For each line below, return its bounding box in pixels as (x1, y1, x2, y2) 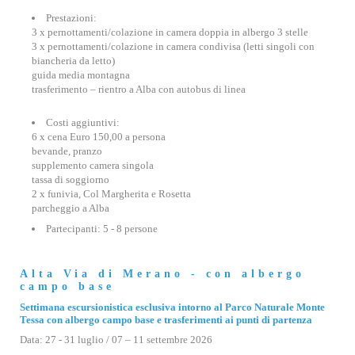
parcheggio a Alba (32, 202, 109, 214)
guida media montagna (32, 69, 130, 81)
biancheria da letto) (32, 55, 115, 67)
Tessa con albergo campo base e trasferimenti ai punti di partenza (20, 314, 312, 326)
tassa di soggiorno (32, 174, 109, 185)
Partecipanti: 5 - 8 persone (46, 223, 158, 235)
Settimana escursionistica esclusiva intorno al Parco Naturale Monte (20, 301, 325, 313)
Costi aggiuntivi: (46, 116, 120, 128)
